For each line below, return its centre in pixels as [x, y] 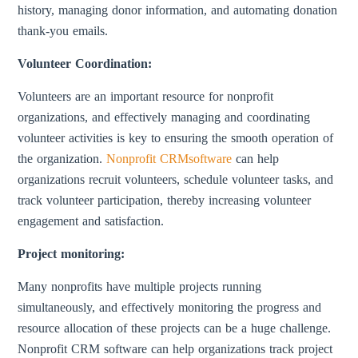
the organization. [62, 159]
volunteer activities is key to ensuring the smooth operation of [176, 138]
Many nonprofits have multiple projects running [140, 286]
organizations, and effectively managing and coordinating [164, 117]
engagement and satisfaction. [91, 221]
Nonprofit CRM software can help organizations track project [175, 349]
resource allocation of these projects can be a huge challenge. [175, 328]
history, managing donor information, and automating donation [178, 10]
